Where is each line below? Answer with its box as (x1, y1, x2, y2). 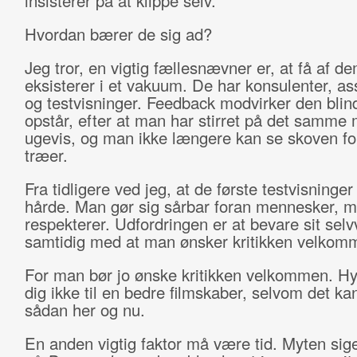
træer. (24, 143, 68, 167)
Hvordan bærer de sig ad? (24, 22, 212, 45)
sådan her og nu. (24, 298, 145, 321)
